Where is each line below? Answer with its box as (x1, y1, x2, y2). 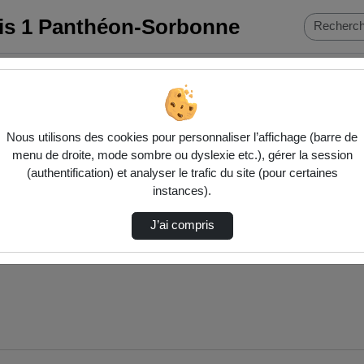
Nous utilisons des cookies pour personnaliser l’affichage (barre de (6, 131, 357, 145)
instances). (153, 184, 211, 198)
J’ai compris (149, 219, 214, 232)
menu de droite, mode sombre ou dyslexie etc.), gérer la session (11, 149, 353, 162)
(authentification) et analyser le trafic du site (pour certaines (26, 167, 338, 180)
